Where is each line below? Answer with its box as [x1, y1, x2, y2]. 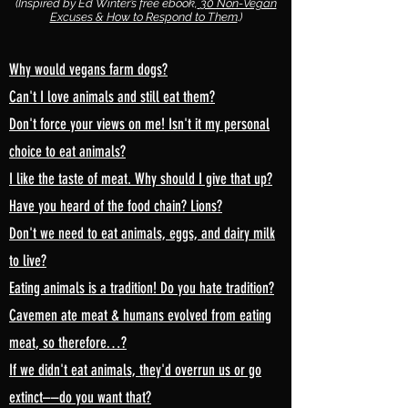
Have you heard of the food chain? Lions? [9, 197, 222, 215]
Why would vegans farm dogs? [9, 60, 168, 78]
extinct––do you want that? [9, 388, 151, 406]
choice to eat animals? [9, 142, 126, 160]
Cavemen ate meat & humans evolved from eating [9, 306, 271, 324]
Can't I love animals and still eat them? [9, 87, 215, 106]
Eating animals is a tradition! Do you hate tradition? [9, 279, 274, 297]
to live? [9, 251, 46, 270]
